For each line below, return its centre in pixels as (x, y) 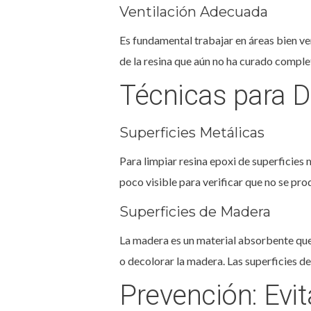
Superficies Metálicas (192, 132)
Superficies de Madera (195, 211)
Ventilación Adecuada (194, 11)
